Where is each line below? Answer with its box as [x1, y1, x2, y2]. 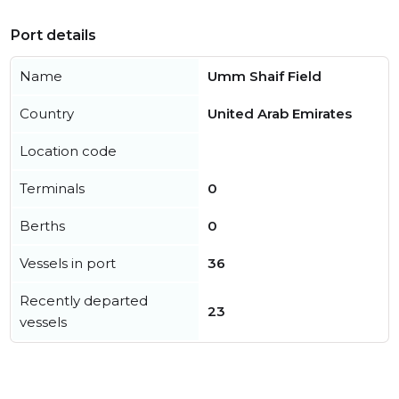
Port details [11, 27, 96, 44]
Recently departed [20, 292, 148, 309]
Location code [20, 142, 117, 159]
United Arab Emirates [208, 105, 352, 122]
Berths [20, 217, 65, 234]
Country [20, 105, 74, 122]
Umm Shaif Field [208, 68, 322, 85]
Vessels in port [20, 255, 116, 272]
